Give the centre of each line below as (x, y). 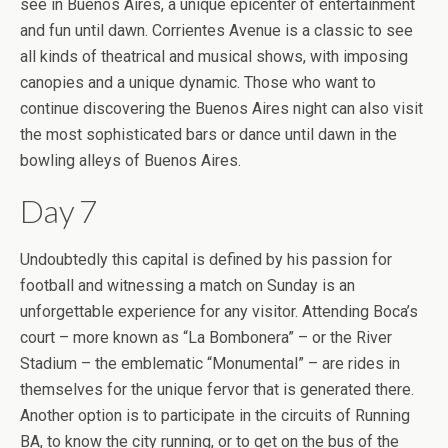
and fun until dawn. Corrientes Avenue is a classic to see (216, 30)
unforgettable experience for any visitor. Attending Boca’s (219, 311)
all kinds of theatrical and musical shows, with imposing (214, 56)
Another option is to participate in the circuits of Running (215, 415)
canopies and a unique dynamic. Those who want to (198, 82)
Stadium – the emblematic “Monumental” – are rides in (210, 363)
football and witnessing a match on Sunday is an (187, 285)
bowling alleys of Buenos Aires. (130, 160)
